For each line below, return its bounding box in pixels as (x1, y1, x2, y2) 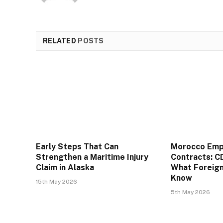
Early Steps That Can (36, 141, 118, 151)
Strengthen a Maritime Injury (36, 152, 148, 162)
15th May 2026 (36, 178, 77, 185)
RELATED (43, 37, 78, 45)
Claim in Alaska (36, 162, 94, 172)
